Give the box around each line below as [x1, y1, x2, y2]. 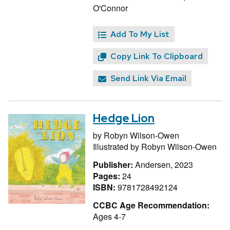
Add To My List [110, 29, 169, 40]
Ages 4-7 [93, 210, 126, 222]
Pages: [93, 169, 122, 182]
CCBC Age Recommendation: [93, 199, 209, 211]
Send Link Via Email [110, 73, 186, 84]
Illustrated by [93, 141, 141, 153]
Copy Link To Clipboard [110, 51, 203, 62]
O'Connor [93, 2, 128, 14]
